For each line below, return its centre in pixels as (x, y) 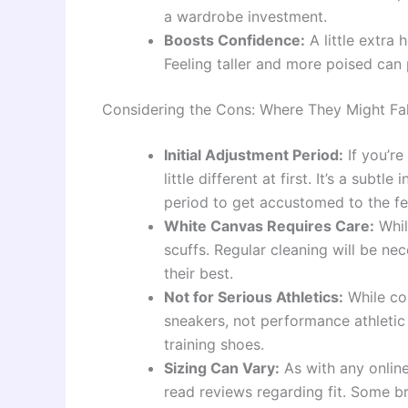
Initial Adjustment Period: (254, 155)
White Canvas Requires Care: (269, 226)
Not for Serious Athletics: (254, 297)
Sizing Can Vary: (222, 368)
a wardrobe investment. (245, 17)
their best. (199, 274)
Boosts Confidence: (235, 41)
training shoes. (214, 345)
